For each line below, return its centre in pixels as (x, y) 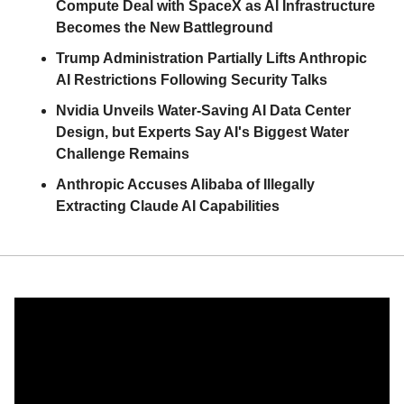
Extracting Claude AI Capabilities (168, 206)
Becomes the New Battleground (165, 28)
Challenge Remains (123, 154)
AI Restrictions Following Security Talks (192, 80)
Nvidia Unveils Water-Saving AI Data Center (203, 110)
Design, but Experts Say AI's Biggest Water (202, 132)
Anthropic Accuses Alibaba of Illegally (185, 184)
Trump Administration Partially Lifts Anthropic (211, 58)
